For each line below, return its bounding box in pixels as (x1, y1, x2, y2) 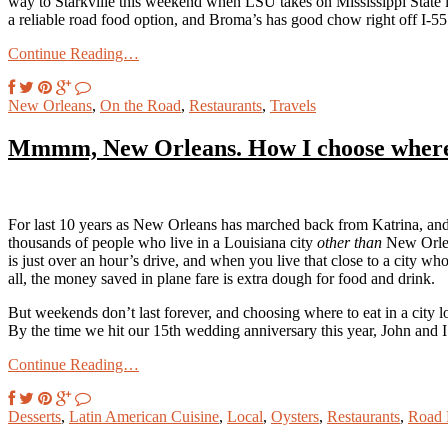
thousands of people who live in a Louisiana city (8, 233, 317, 251)
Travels (270, 97, 316, 115)
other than (317, 233, 382, 251)
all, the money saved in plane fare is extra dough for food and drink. (8, 269, 435, 287)
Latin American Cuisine (69, 407, 219, 425)
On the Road (100, 97, 181, 115)
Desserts (8, 407, 61, 425)
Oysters (271, 407, 319, 425)
